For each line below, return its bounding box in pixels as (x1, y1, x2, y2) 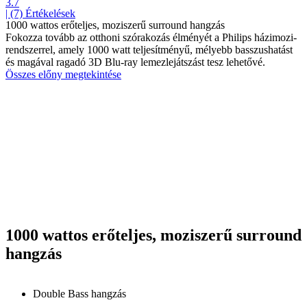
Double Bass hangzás (33, 288, 126, 300)
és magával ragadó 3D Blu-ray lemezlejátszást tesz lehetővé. (5, 56, 265, 69)
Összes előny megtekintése (5, 69, 121, 81)
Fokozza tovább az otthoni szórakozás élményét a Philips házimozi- (5, 32, 297, 44)
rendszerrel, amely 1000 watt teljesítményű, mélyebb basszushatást (5, 44, 293, 56)
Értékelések (25, 8, 75, 20)
